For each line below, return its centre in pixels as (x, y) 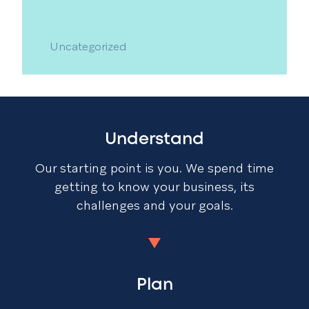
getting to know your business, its (154, 187)
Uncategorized (88, 47)
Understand (154, 140)
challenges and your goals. (154, 205)
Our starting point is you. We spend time (154, 168)
